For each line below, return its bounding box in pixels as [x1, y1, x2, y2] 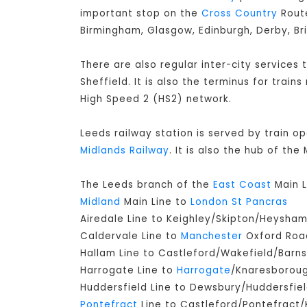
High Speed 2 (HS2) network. [80, 93, 232, 106]
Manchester [181, 230, 243, 243]
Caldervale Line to [80, 230, 181, 243]
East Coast [213, 178, 271, 192]
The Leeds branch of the [80, 178, 213, 192]
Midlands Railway [80, 144, 169, 158]
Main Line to [121, 195, 191, 209]
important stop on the [80, 7, 201, 21]
